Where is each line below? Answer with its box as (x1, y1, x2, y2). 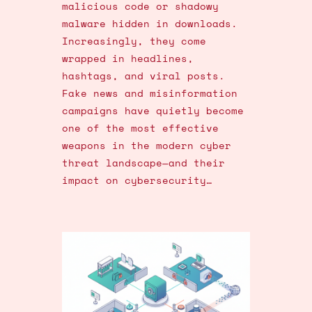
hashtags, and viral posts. (61, 68, 225, 84)
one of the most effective (61, 120, 219, 136)
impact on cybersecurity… (61, 173, 212, 188)
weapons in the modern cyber (61, 138, 231, 153)
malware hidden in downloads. (61, 16, 237, 31)
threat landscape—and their (61, 155, 225, 171)
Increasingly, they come (61, 33, 206, 49)
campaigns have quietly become (61, 103, 244, 118)
